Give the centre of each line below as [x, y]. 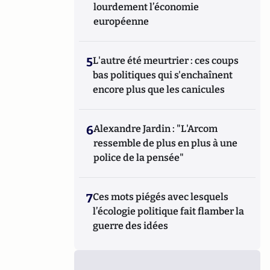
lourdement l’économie [146, 7]
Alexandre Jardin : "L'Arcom [156, 129]
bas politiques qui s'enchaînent [163, 75]
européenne [121, 21]
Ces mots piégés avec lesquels [161, 197]
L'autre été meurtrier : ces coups [166, 61]
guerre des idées [131, 226]
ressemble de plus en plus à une [166, 143]
